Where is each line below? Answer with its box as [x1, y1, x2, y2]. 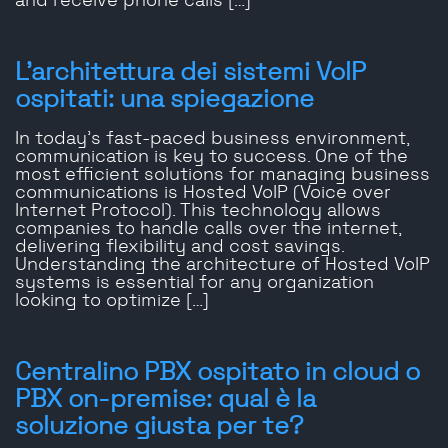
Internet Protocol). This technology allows [15, 202, 381, 221]
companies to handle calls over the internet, [15, 220, 401, 239]
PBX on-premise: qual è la [15, 387, 316, 413]
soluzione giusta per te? [15, 414, 304, 440]
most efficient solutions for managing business [15, 166, 430, 185]
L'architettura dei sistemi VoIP [15, 60, 366, 86]
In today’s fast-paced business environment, [15, 130, 409, 149]
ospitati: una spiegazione [15, 87, 314, 113]
